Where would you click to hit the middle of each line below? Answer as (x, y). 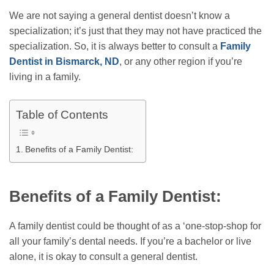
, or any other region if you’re (181, 61)
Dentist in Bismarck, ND (64, 61)
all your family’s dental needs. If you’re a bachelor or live (130, 242)
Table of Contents (62, 115)
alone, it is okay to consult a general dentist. (103, 257)
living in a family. (45, 76)
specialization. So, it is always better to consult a (113, 46)
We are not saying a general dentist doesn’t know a (120, 15)
